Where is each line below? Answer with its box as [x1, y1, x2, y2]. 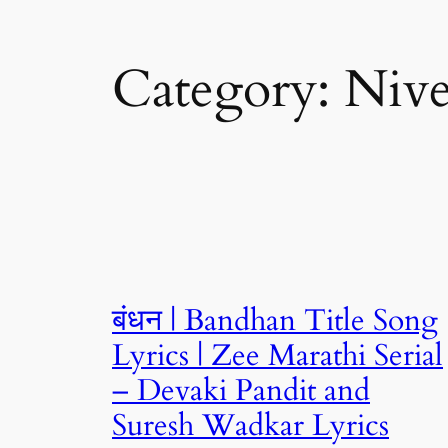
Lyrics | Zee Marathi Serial [112, 335, 443, 376]
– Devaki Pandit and [112, 370, 370, 411]
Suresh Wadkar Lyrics [112, 405, 389, 446]
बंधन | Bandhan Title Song [112, 300, 438, 341]
